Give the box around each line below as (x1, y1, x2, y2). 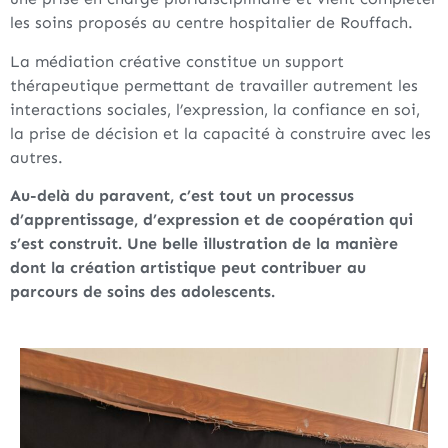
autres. (10, 147, 63, 167)
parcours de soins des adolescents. (10, 282, 275, 302)
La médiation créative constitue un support (10, 51, 344, 71)
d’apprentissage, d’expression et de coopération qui (10, 210, 413, 230)
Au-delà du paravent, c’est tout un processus (10, 186, 354, 206)
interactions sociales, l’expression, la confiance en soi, (10, 99, 420, 119)
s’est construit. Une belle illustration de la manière (10, 234, 398, 254)
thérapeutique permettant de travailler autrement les (10, 75, 418, 95)
